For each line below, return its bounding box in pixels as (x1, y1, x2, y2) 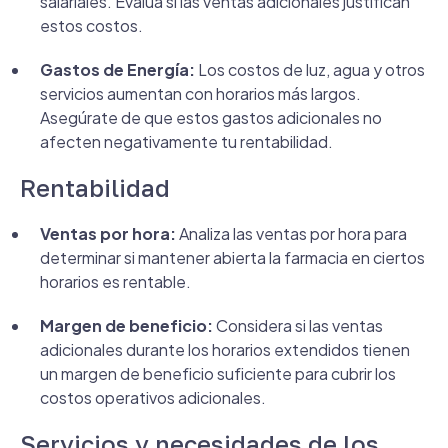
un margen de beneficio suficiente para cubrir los (40, 363, 396, 384)
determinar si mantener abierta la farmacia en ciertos (40, 247, 425, 268)
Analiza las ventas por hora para (176, 223, 407, 244)
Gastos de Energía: (40, 59, 195, 80)
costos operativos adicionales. (40, 387, 266, 408)
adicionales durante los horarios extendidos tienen (40, 339, 410, 360)
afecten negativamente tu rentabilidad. (40, 131, 333, 152)
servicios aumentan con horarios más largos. (40, 83, 361, 104)
